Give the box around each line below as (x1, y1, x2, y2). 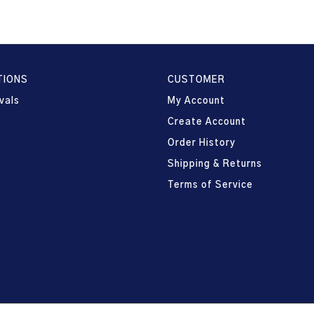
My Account (168, 97, 225, 107)
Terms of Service (168, 181, 253, 191)
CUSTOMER (168, 76, 225, 86)
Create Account (168, 118, 246, 128)
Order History (168, 139, 235, 149)
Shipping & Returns (168, 160, 262, 170)
